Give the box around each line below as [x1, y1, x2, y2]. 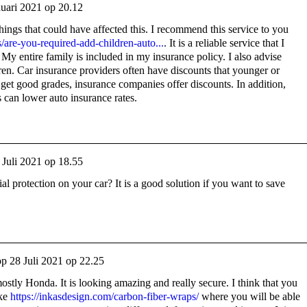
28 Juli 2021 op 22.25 [10, 255, 104, 267]
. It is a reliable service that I [164, 37, 284, 49]
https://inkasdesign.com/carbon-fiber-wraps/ [10, 291, 199, 303]
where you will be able [199, 291, 300, 303]
